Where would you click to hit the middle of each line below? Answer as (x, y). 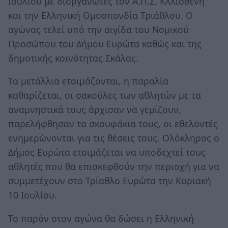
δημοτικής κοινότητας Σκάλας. (73, 58)
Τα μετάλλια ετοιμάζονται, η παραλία (88, 81)
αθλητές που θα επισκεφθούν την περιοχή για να (114, 167)
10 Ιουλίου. (33, 195)
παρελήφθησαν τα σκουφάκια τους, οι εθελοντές (113, 124)
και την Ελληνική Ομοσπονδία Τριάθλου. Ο (101, 15)
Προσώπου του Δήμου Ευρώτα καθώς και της (105, 44)
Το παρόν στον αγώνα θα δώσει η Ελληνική (101, 218)
